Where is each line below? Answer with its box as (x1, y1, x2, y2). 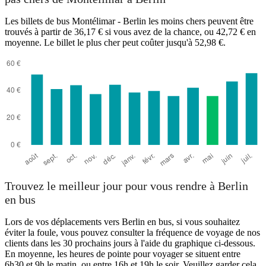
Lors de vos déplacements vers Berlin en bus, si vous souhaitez (5, 217, 240, 227)
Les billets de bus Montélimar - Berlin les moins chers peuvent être (5, 15, 254, 26)
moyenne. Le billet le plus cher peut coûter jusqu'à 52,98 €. (5, 37, 226, 47)
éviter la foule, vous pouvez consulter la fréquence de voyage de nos (5, 227, 260, 238)
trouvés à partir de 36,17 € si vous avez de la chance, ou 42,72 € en (5, 26, 256, 37)
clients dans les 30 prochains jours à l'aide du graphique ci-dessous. (5, 238, 255, 249)
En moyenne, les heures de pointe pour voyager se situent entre (5, 249, 240, 259)
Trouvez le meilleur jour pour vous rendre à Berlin (5, 179, 248, 193)
